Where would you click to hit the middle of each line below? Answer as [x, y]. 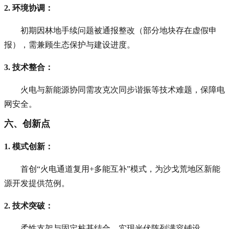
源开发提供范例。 [37, 183]
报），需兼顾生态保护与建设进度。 [70, 44]
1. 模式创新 [25, 146]
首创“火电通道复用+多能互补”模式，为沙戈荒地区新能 [120, 169]
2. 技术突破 [25, 205]
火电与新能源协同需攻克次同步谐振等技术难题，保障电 [123, 89]
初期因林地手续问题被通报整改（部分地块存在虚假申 [119, 30]
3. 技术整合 [25, 67]
